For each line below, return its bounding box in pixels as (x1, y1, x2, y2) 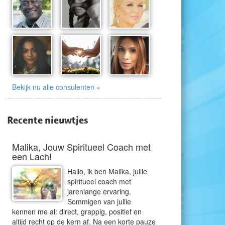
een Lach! (12, 150, 52, 163)
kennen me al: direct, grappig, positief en (12, 206, 142, 216)
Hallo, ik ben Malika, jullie (67, 166, 147, 176)
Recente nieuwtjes (7, 114, 88, 126)
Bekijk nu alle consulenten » (12, 82, 100, 92)
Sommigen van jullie (67, 196, 131, 206)
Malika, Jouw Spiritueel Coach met (12, 140, 151, 153)
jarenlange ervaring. (67, 186, 131, 196)
